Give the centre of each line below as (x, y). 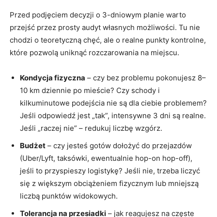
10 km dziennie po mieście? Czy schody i (90, 90)
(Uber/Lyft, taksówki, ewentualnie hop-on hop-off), (106, 158)
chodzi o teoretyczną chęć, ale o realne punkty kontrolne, (108, 40)
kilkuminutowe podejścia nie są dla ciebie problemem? (113, 103)
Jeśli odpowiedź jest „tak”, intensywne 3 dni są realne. (113, 115)
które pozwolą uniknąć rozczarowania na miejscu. (94, 52)
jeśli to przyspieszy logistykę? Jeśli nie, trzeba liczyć (110, 170)
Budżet (33, 145)
